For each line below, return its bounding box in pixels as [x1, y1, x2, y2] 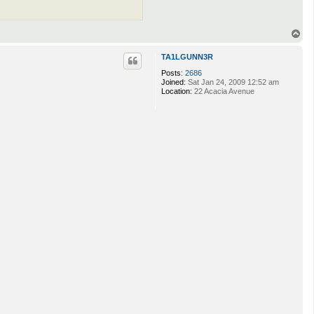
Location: [161, 86, 192, 95]
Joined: [161, 77, 186, 86]
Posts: [161, 68, 183, 77]
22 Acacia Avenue [192, 86, 254, 95]
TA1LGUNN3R [161, 52, 213, 61]
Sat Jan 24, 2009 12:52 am [186, 77, 279, 86]
